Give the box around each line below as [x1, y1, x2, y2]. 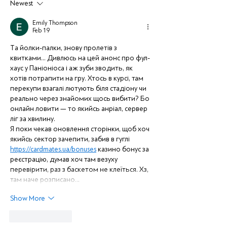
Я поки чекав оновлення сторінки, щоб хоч [10, 125, 151, 133]
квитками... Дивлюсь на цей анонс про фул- [10, 54, 150, 62]
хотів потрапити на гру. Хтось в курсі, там [10, 74, 145, 82]
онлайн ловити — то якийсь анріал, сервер [10, 105, 149, 112]
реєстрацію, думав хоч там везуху [10, 156, 119, 163]
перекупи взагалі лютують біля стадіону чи [10, 85, 148, 92]
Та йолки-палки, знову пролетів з [10, 44, 119, 52]
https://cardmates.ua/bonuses [10, 145, 96, 153]
